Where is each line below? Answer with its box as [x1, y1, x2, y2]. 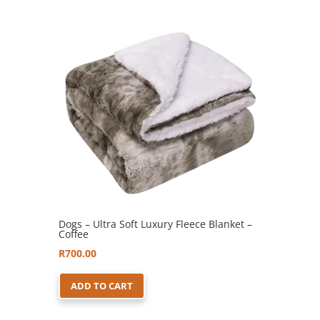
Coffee [59, 226, 89, 241]
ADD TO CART [71, 279, 134, 292]
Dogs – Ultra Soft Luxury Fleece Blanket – [59, 216, 253, 231]
